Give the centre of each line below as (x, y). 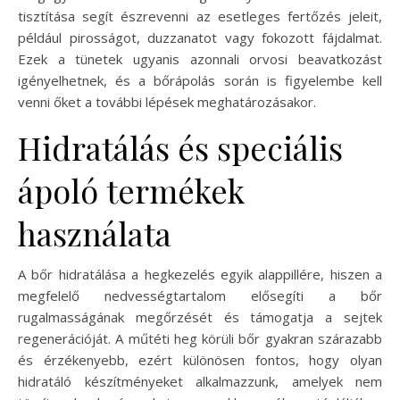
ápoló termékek (131, 191)
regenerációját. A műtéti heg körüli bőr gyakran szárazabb (200, 339)
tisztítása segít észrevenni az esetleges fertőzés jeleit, (200, 17)
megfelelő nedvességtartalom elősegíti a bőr (200, 296)
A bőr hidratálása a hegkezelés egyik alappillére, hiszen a (200, 275)
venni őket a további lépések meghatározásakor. (167, 102)
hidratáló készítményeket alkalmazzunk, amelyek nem (200, 382)
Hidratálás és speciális (180, 148)
